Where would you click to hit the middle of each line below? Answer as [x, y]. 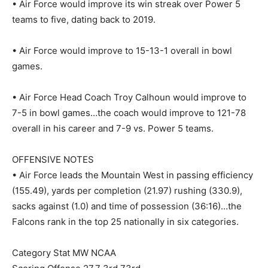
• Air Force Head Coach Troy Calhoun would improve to [129, 97]
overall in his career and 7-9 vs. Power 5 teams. [113, 128]
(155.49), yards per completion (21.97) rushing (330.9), [127, 190]
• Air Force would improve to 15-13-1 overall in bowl [122, 50]
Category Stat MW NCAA [64, 252]
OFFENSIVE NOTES [53, 159]
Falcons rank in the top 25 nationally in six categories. [125, 221]
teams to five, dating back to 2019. [84, 19]
